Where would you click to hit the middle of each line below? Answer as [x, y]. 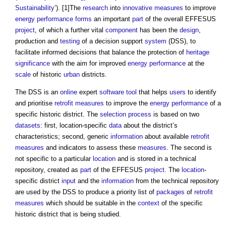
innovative [137, 8]
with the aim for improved [89, 64]
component [122, 30]
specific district [38, 181]
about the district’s [150, 126]
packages [171, 192]
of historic [47, 75]
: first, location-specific [75, 126]
